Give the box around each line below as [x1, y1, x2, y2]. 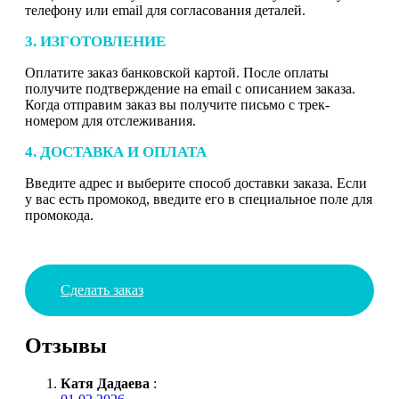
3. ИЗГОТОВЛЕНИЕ [25, 32, 166, 50]
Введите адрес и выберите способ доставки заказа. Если [25, 175, 367, 191]
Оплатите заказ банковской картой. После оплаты [25, 64, 329, 80]
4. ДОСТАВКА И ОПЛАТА [25, 142, 207, 160]
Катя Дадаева [61, 375, 150, 391]
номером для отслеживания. [25, 112, 196, 128]
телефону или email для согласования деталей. [25, 2, 305, 18]
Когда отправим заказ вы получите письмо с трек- [25, 96, 330, 112]
